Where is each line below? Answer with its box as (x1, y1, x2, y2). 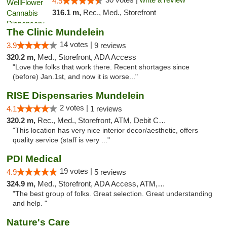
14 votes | (60, 40, 94, 49)
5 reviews (94, 168, 126, 176)
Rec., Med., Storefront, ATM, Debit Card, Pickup (37, 116, 159, 125)
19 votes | (60, 167, 94, 175)
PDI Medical (7, 154, 61, 164)
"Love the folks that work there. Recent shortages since (13, 63, 190, 71)
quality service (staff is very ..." (13, 136, 110, 144)
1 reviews (90, 104, 122, 113)
